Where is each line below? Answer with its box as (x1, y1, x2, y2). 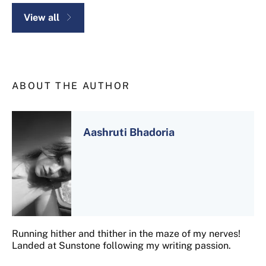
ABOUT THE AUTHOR (12, 80, 131, 91)
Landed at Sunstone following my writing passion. (12, 240, 231, 252)
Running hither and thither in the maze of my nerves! (12, 228, 240, 240)
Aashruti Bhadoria (83, 125, 175, 138)
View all (24, 11, 59, 23)
